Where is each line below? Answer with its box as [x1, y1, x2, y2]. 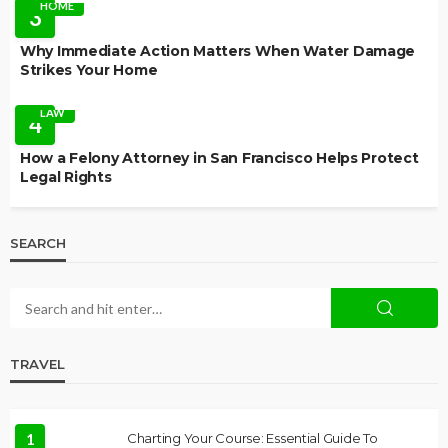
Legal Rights [20, 168, 112, 187]
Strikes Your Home [20, 61, 158, 80]
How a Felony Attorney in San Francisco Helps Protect [20, 149, 419, 168]
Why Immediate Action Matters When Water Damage [20, 42, 416, 61]
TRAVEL [10, 356, 65, 373]
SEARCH [10, 235, 66, 252]
